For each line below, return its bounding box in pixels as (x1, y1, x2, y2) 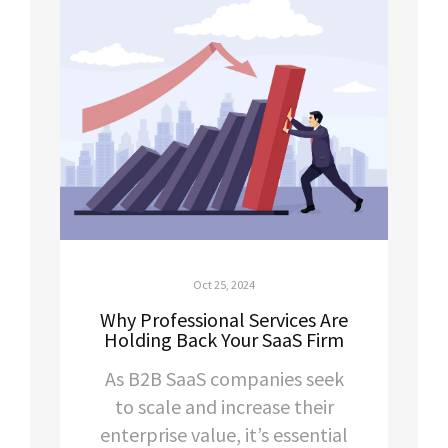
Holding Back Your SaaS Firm (104, 327, 344, 353)
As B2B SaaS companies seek (104, 366, 344, 392)
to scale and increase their (114, 394, 334, 420)
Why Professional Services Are (100, 307, 348, 333)
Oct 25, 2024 (193, 277, 255, 293)
